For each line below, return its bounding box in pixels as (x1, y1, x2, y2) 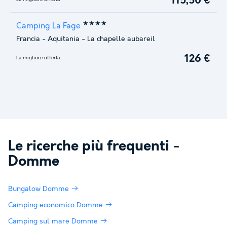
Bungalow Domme (8, 184, 69, 193)
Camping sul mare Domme (8, 217, 98, 225)
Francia (16, 34, 40, 43)
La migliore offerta (16, 54, 60, 61)
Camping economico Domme (8, 201, 103, 209)
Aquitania (48, 34, 80, 43)
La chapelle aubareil (87, 34, 155, 43)
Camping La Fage (16, 21, 81, 31)
